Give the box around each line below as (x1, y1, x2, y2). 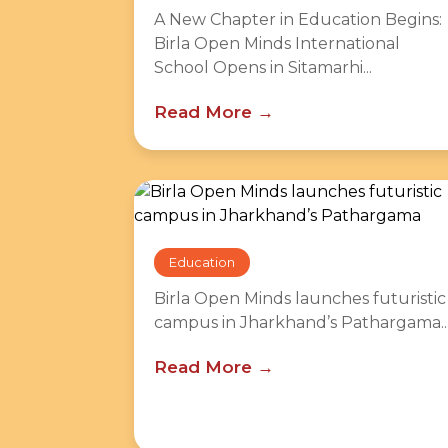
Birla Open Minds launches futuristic (154, 289, 446, 308)
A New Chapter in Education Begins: (154, 10, 442, 29)
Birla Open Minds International (154, 34, 400, 53)
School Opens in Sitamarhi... (154, 58, 372, 77)
